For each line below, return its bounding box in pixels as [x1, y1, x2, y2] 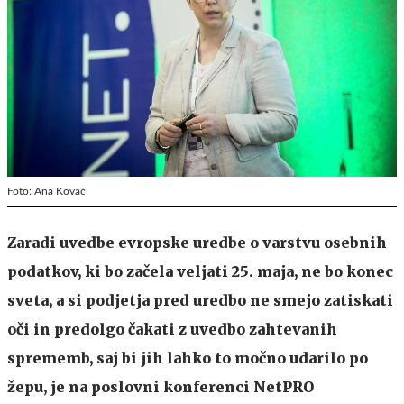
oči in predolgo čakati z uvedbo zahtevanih [7, 319, 337, 338]
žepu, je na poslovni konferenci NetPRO [7, 377, 314, 396]
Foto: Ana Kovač [7, 185, 86, 197]
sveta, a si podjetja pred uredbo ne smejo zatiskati [7, 290, 393, 309]
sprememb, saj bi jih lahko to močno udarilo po [7, 348, 368, 367]
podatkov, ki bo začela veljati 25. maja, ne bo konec [7, 262, 393, 280]
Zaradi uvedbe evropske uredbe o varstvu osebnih [7, 233, 387, 252]
